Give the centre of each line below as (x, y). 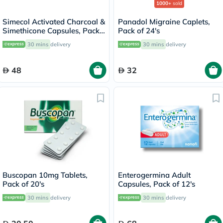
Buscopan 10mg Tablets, (45, 175)
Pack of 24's (139, 31)
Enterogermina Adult (154, 175)
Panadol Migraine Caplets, (164, 22)
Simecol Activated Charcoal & (54, 22)
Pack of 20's (23, 184)
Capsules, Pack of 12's (157, 184)
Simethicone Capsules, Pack (51, 31)
